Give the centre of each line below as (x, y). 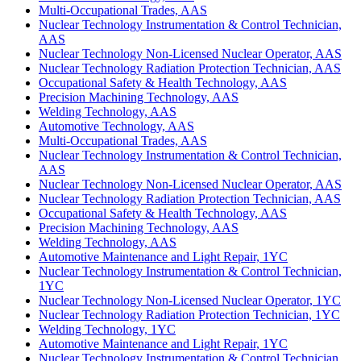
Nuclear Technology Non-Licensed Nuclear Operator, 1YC (190, 300)
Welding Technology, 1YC (107, 329)
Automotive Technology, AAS (116, 126)
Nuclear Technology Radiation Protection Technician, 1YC (189, 314)
